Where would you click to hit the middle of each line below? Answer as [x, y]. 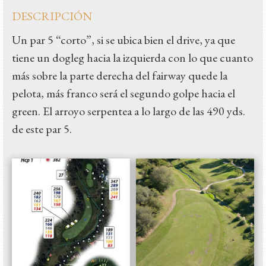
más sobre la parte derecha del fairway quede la [120, 75]
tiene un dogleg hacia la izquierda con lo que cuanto [132, 58]
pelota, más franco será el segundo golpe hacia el [123, 93]
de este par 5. [42, 129]
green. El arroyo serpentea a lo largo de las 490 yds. [129, 111]
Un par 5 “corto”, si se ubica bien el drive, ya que [123, 40]
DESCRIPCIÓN [52, 16]
